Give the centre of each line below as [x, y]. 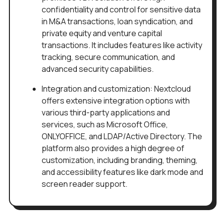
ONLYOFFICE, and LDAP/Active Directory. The [122, 137]
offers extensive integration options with [116, 101]
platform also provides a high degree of [113, 148]
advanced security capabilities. [98, 69]
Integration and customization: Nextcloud [116, 89]
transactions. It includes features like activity [122, 45]
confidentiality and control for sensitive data [121, 10]
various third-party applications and [106, 113]
